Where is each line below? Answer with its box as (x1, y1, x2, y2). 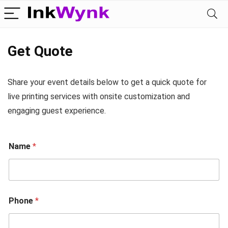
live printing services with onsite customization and (8, 92, 190, 101)
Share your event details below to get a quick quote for (8, 77, 207, 87)
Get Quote (8, 43, 73, 60)
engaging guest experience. (8, 106, 106, 116)
